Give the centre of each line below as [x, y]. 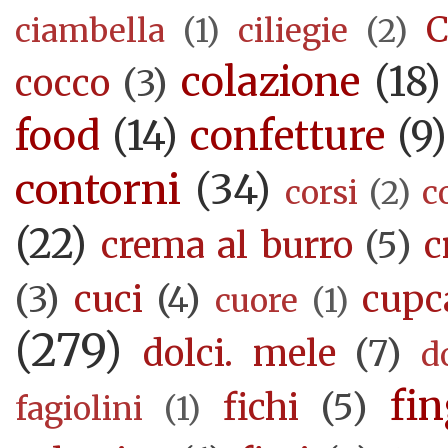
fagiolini [79, 409]
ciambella [90, 31]
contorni [98, 190]
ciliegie [293, 31]
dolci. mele [239, 354]
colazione [270, 82]
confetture [288, 136]
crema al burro [226, 246]
